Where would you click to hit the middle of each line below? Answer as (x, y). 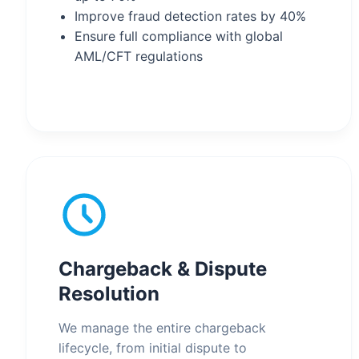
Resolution (109, 294)
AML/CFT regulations (139, 56)
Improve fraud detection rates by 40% (190, 16)
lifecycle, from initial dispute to (153, 348)
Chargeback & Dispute (163, 269)
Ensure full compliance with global (179, 36)
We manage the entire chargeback (162, 328)
